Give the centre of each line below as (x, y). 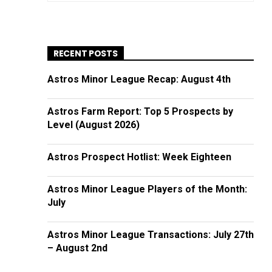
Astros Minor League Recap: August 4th (139, 79)
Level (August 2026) (93, 125)
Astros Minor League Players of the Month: (147, 189)
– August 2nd (77, 248)
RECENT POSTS (86, 53)
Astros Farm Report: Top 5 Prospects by (140, 111)
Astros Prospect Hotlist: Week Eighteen (139, 157)
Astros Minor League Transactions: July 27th (151, 235)
